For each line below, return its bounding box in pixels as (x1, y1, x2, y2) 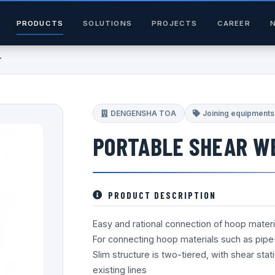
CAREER (217, 18, 250, 28)
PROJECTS (152, 18, 198, 28)
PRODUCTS (16, 18, 64, 28)
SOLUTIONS (83, 18, 132, 28)
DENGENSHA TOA (110, 108, 176, 118)
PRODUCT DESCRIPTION (108, 189, 216, 201)
